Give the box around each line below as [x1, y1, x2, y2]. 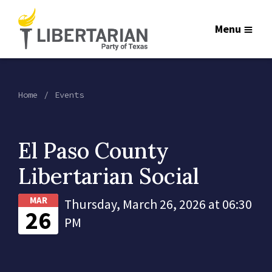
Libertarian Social [18, 162, 199, 190]
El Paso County [18, 137, 169, 165]
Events [55, 89, 84, 100]
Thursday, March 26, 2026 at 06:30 [64, 196, 252, 212]
